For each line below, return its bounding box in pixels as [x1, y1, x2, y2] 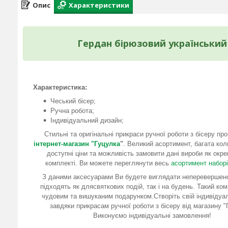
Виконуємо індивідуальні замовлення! [93, 211, 212, 219]
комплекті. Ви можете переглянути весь [45, 159, 171, 167]
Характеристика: [33, 83, 87, 91]
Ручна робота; [50, 106, 94, 115]
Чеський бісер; [50, 97, 96, 105]
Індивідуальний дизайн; [50, 116, 124, 124]
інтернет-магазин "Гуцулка [33, 139, 120, 148]
